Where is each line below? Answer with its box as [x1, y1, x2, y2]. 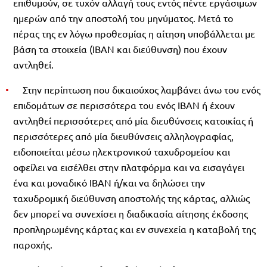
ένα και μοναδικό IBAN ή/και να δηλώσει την [13, 176, 205, 188]
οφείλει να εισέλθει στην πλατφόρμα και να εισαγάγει [13, 160, 244, 173]
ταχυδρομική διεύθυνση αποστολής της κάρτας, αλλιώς [13, 191, 250, 204]
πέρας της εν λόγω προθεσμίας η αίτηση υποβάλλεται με [13, 27, 255, 39]
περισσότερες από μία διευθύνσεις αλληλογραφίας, [13, 129, 234, 142]
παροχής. [13, 238, 52, 250]
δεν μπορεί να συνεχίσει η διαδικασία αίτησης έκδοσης [13, 207, 248, 219]
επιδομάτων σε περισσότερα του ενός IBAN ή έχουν [13, 98, 235, 111]
